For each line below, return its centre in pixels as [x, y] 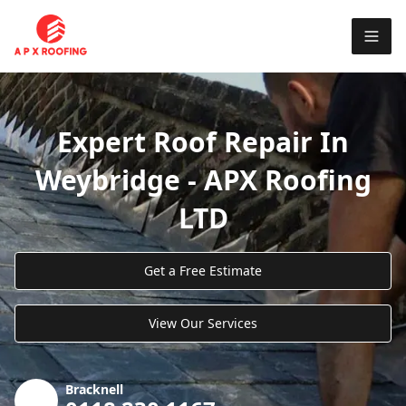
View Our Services [203, 323]
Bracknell [94, 389]
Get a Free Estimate [203, 270]
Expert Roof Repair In [203, 141]
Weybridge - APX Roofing [203, 179]
